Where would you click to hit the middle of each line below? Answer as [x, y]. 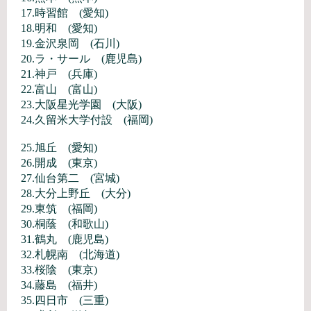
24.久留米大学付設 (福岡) [87, 120]
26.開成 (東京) [59, 163]
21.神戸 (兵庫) [59, 74]
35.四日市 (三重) [65, 300]
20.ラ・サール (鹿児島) [81, 59]
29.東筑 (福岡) [59, 209]
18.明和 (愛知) [59, 28]
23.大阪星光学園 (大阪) [81, 104]
